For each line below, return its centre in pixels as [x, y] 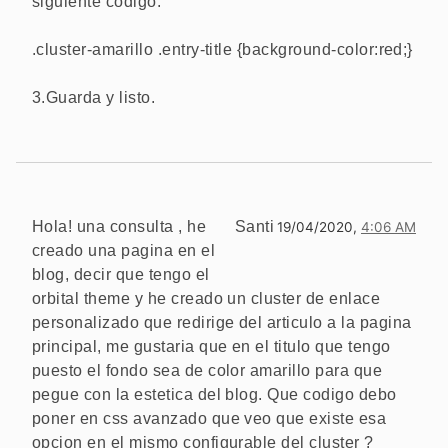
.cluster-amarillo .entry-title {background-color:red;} [222, 49]
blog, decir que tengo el [121, 274]
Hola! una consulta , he [119, 226]
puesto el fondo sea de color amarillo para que [207, 370]
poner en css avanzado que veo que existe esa [209, 418]
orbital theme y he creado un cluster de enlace [206, 298]
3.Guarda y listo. [94, 97]
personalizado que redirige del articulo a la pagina [222, 322]
